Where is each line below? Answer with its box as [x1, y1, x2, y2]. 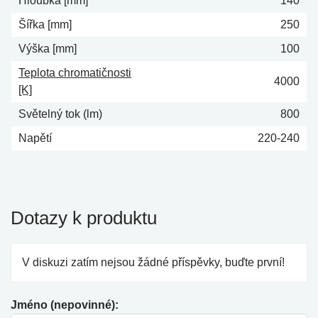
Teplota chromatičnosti [18, 67, 131, 79]
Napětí [18, 132, 52, 144]
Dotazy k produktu [11, 207, 157, 229]
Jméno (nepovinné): [11, 299, 119, 311]
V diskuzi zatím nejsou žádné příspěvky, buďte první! [22, 256, 285, 268]
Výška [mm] [18, 43, 77, 55]
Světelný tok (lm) [18, 108, 102, 120]
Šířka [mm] [18, 18, 72, 31]
